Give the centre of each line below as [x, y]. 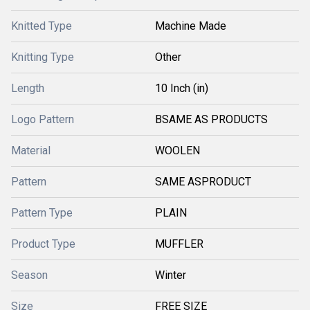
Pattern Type [42, 213]
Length [28, 88]
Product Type [43, 244]
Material [31, 151]
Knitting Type [43, 57]
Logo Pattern [43, 119]
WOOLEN [177, 151]
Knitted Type [42, 26]
